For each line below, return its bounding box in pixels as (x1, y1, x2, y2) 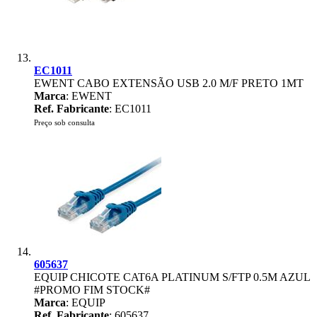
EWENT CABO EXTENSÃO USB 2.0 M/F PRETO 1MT (34, 77, 304, 89)
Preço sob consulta (34, 118, 95, 127)
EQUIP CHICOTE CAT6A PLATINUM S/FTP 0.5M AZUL (34, 271, 310, 283)
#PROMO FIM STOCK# (34, 284, 150, 296)
